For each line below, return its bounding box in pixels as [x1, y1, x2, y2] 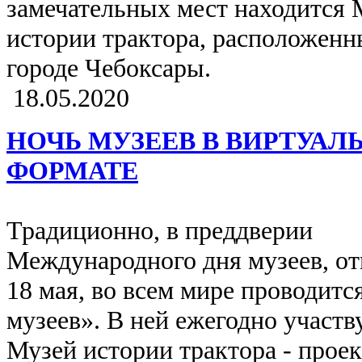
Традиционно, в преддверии [6, 216, 313, 246]
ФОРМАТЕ [6, 156, 138, 186]
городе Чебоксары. [6, 53, 224, 83]
